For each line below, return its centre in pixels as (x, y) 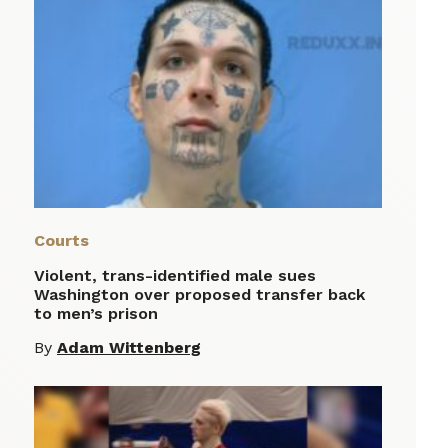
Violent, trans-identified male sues (175, 276)
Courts (61, 241)
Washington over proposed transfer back (199, 295)
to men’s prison (98, 314)
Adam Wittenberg (129, 348)
